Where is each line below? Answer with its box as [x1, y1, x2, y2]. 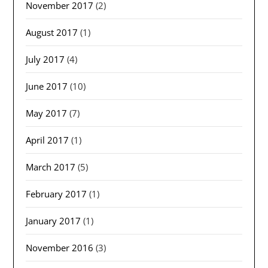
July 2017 [26, 53, 65, 66]
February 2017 [26, 188, 87, 200]
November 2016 [26, 242, 94, 254]
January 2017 [26, 215, 81, 227]
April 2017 [26, 134, 69, 147]
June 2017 [26, 80, 68, 93]
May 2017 [26, 107, 68, 120]
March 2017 [26, 161, 76, 173]
